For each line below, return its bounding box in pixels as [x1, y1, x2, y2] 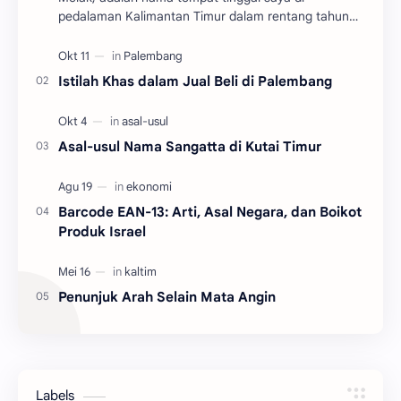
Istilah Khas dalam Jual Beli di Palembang [58, 73, 332, 90]
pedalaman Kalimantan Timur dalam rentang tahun [58, 8, 349, 25]
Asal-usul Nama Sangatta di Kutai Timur [58, 138, 321, 156]
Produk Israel [58, 223, 146, 241]
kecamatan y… [58, 46, 141, 63]
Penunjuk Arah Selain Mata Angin [58, 288, 276, 306]
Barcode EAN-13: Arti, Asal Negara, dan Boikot [58, 203, 362, 221]
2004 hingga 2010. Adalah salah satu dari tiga [58, 27, 320, 44]
